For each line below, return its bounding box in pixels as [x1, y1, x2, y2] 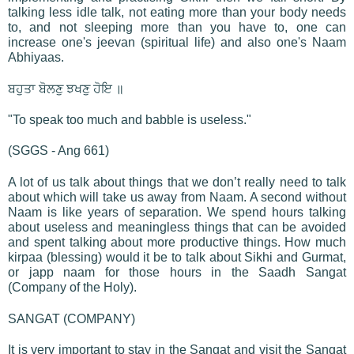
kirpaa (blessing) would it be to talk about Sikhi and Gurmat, [8, 250, 346, 264]
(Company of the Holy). [8, 280, 137, 294]
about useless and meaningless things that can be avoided [8, 220, 346, 234]
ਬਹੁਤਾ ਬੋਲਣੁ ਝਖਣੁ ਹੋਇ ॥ [8, 81, 124, 96]
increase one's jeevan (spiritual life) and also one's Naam [8, 35, 346, 49]
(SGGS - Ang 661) [8, 143, 109, 157]
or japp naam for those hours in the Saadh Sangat [8, 265, 346, 279]
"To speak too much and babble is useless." [8, 112, 251, 126]
